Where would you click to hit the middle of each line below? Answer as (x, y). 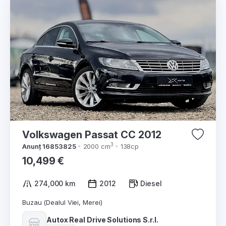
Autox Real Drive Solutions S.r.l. (102, 219)
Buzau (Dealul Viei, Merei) (62, 202)
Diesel (151, 183)
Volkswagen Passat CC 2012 (150, 135)
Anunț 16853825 (49, 146)
